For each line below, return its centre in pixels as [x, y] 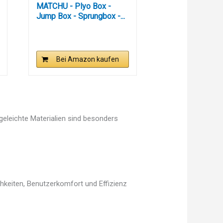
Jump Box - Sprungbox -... [80, 16]
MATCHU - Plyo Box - [73, 6]
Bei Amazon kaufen [87, 59]
